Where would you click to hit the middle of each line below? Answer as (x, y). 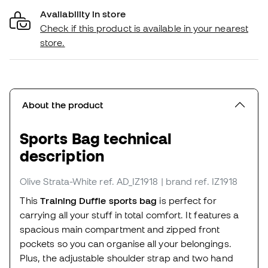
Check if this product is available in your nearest (144, 28)
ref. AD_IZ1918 (129, 182)
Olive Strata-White (59, 182)
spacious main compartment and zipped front (120, 229)
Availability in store (83, 14)
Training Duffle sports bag (99, 201)
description (62, 156)
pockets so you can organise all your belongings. (126, 244)
